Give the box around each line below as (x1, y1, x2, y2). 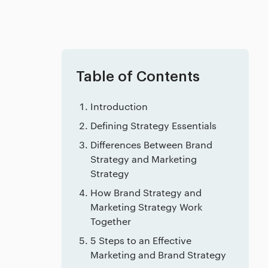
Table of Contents (76, 69, 200, 84)
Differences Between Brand (90, 138, 212, 151)
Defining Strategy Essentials (90, 119, 217, 132)
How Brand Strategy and (90, 186, 202, 199)
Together (90, 215, 131, 227)
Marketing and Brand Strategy (90, 248, 226, 261)
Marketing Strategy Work (90, 200, 202, 213)
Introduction (90, 100, 148, 112)
